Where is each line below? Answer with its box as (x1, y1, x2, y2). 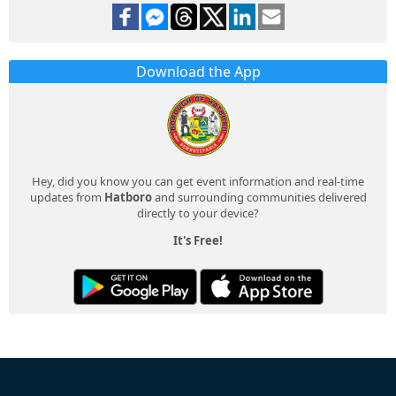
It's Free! (173, 232, 223, 248)
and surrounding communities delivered (151, 188, 367, 205)
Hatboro (103, 188, 152, 205)
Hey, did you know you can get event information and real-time (32, 172, 364, 189)
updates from (29, 188, 104, 205)
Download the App (135, 61, 261, 81)
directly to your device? (137, 204, 259, 221)
